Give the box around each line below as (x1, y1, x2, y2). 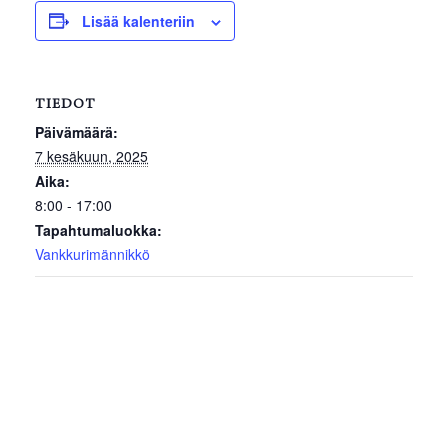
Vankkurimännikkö (35, 243, 150, 264)
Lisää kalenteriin (82, 10, 195, 31)
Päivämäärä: (35, 121, 118, 142)
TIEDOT (35, 97, 96, 112)
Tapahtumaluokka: (35, 219, 162, 240)
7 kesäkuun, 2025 (35, 145, 148, 166)
